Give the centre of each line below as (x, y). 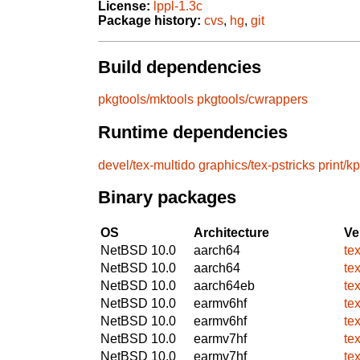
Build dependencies (180, 67)
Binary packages (167, 198)
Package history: (149, 21)
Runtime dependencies (193, 133)
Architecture (231, 232)
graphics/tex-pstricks (257, 165)
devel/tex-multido (147, 165)
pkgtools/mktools (146, 100)
